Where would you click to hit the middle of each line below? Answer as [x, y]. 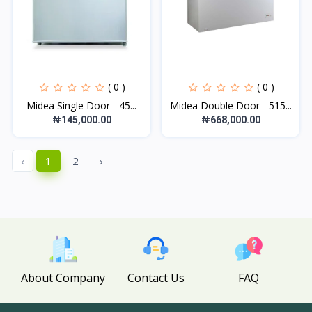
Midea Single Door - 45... [81, 105]
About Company [63, 278]
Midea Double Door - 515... [231, 105]
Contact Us [156, 278]
